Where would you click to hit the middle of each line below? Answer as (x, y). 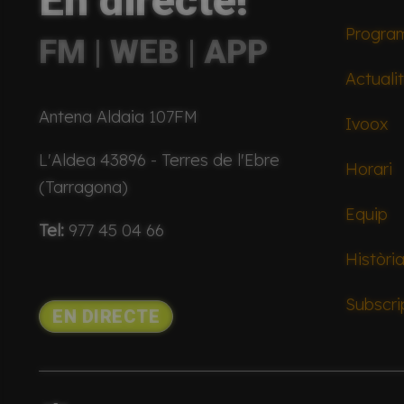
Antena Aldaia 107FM (119, 117)
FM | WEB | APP (154, 51)
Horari (369, 169)
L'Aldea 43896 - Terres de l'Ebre (160, 161)
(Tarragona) (84, 188)
